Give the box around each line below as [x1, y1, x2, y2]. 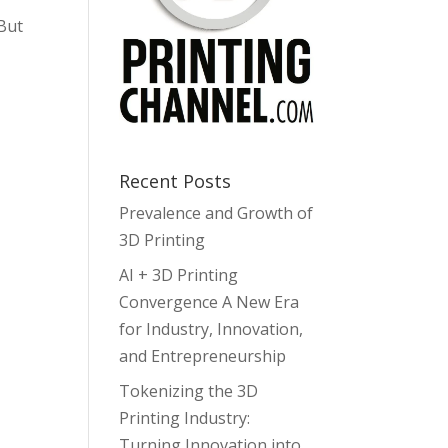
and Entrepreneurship [119, 345, 287, 368]
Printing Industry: [119, 407, 251, 430]
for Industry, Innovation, [119, 318, 304, 341]
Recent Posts [119, 169, 232, 194]
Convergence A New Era [119, 291, 300, 314]
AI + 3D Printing [119, 264, 239, 287]
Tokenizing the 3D [119, 380, 259, 403]
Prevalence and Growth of [119, 202, 314, 225]
